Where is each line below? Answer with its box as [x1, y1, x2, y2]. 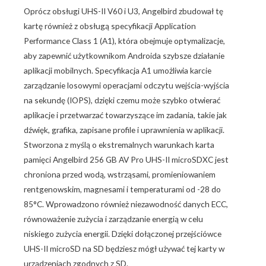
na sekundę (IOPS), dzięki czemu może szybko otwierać [24, 95, 220, 106]
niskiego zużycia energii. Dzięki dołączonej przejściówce [24, 229, 221, 239]
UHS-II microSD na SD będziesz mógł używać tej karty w [24, 243, 224, 254]
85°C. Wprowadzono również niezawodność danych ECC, [24, 199, 228, 210]
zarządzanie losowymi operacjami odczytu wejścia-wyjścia [24, 80, 229, 91]
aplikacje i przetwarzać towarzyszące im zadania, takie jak [24, 110, 227, 121]
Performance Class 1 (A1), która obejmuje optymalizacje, [24, 36, 225, 46]
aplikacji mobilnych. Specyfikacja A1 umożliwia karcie [24, 65, 211, 76]
